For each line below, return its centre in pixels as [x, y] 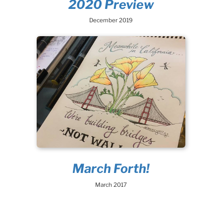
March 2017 [111, 185]
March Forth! [111, 169]
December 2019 [111, 21]
